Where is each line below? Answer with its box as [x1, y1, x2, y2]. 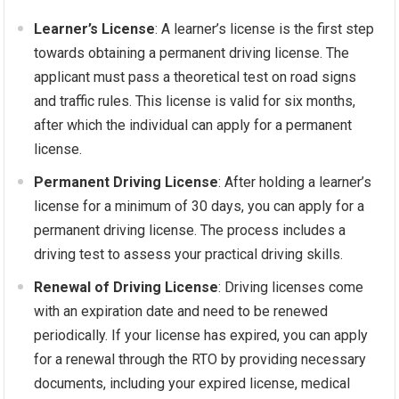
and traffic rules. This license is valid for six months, [34, 93, 356, 110]
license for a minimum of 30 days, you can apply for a [34, 198, 365, 216]
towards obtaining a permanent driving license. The [34, 45, 350, 62]
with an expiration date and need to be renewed [34, 303, 329, 321]
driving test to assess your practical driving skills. [34, 246, 344, 264]
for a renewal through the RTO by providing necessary [34, 351, 367, 369]
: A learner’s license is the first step [155, 20, 375, 38]
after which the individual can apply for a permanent [34, 117, 353, 134]
